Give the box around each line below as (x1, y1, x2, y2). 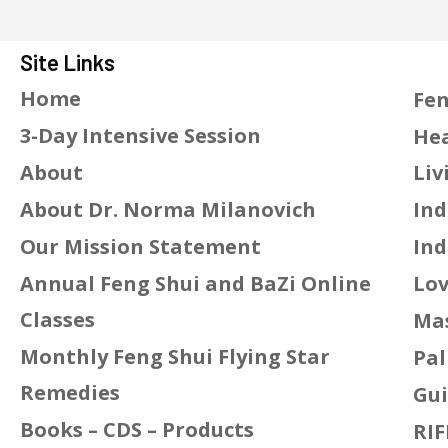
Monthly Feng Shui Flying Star (20, 343, 330, 371)
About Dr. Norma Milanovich (20, 196, 316, 224)
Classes (20, 306, 95, 334)
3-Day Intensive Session (20, 122, 261, 150)
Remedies (20, 379, 120, 407)
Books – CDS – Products (20, 416, 254, 444)
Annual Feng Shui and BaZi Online (20, 270, 371, 298)
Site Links (20, 49, 115, 76)
